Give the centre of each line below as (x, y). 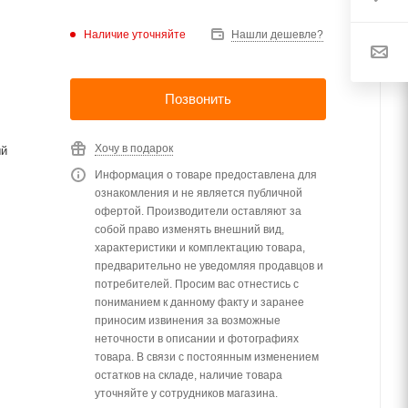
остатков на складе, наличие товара (189, 375)
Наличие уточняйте (135, 34)
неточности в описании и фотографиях (197, 339)
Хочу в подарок (134, 148)
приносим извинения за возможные (188, 321)
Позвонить (198, 99)
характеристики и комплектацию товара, (200, 248)
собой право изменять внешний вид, (189, 229)
